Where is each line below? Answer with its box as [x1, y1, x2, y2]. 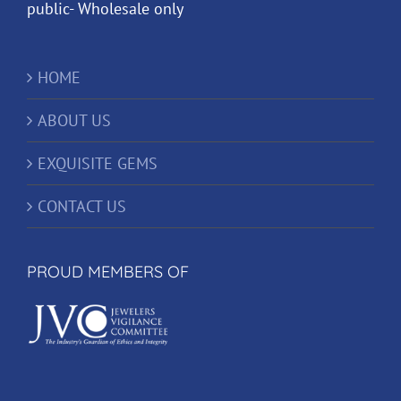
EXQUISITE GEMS [38, 153, 158, 175]
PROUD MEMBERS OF [27, 261, 189, 283]
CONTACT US [38, 196, 126, 218]
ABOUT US [38, 110, 111, 132]
